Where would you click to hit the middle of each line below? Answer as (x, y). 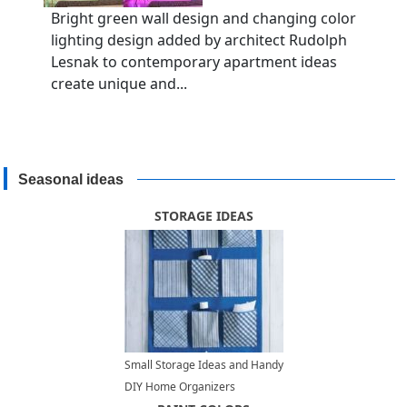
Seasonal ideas (71, 180)
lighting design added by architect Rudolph (199, 40)
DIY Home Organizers (179, 387)
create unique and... (119, 84)
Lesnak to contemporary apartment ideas (194, 62)
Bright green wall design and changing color (203, 19)
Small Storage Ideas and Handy (203, 365)
